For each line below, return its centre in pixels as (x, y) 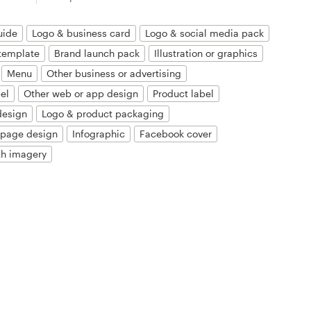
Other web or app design (81, 93)
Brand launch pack (97, 53)
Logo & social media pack (205, 33)
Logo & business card (82, 33)
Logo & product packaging (103, 113)
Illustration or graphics (206, 53)
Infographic (99, 133)
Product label (184, 93)
